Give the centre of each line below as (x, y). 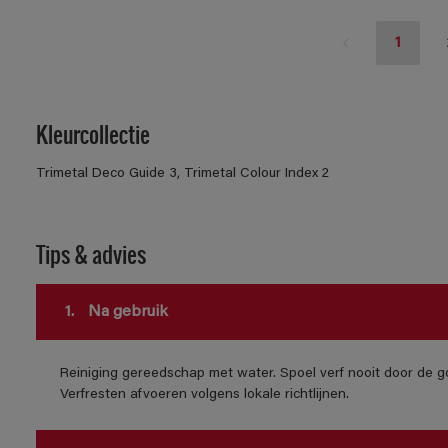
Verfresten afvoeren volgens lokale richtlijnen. (204, 395)
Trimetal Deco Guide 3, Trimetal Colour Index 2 (182, 174)
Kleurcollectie (92, 134)
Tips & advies (90, 254)
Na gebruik (125, 312)
